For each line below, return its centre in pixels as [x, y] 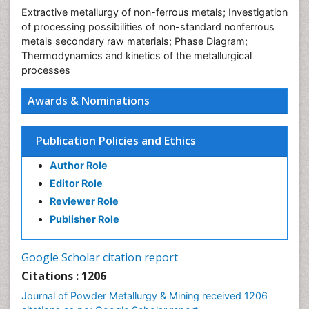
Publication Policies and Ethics [116, 141]
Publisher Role [84, 219]
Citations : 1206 [64, 276]
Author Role [79, 165]
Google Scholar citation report [100, 257]
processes [46, 70]
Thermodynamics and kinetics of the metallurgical [137, 56]
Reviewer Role [84, 201]
